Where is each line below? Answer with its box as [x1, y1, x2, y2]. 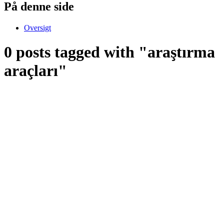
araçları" [4, 61, 67, 80]
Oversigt [24, 23, 51, 32]
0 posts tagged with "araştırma [4, 43, 215, 61]
